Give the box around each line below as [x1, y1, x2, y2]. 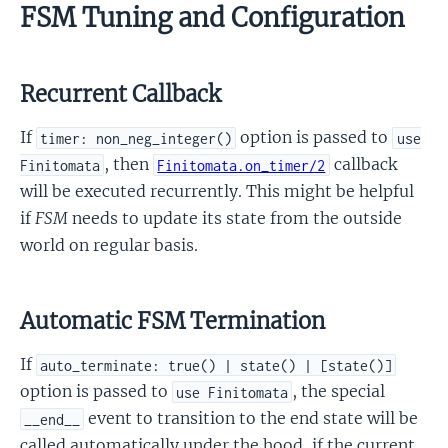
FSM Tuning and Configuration [20, 2, 405, 35]
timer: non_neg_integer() [40, 129, 233, 147]
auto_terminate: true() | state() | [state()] [40, 356, 393, 374]
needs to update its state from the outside [68, 208, 402, 229]
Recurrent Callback [20, 80, 221, 109]
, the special [292, 381, 386, 402]
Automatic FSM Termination [20, 307, 325, 336]
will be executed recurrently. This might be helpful [20, 181, 414, 202]
